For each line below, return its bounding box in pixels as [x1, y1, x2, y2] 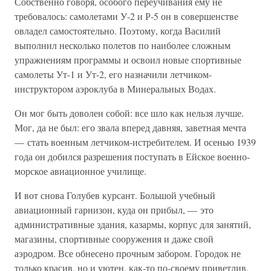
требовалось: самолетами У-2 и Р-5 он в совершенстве [15, 10, 238, 22]
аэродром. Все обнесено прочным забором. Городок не [15, 247, 241, 260]
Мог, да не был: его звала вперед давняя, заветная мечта [15, 121, 246, 134]
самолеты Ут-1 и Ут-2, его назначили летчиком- [15, 68, 212, 80]
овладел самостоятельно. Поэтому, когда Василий [15, 24, 221, 37]
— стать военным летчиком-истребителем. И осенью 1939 [15, 135, 256, 148]
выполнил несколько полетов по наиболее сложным [15, 39, 230, 51]
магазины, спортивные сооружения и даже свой [15, 232, 214, 245]
